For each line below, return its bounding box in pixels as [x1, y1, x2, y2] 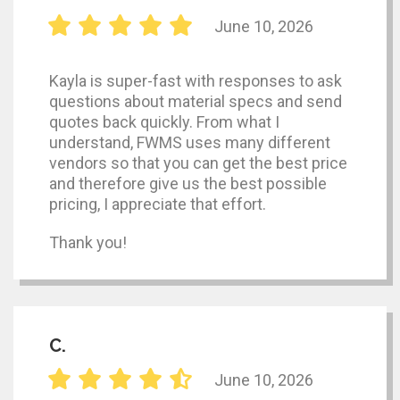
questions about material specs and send [49, 92, 342, 112]
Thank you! [49, 233, 127, 253]
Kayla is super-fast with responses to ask [49, 71, 342, 91]
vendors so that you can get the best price [49, 154, 347, 173]
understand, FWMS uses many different [49, 133, 330, 153]
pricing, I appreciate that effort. [49, 195, 266, 214]
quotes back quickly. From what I [49, 112, 279, 132]
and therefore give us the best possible [49, 174, 327, 194]
